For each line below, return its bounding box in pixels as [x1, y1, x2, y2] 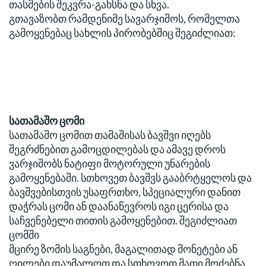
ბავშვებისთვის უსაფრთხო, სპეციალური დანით [9, 185, 240, 199]
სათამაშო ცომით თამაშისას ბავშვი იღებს [9, 128, 211, 142]
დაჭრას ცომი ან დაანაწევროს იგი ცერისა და [9, 199, 229, 213]
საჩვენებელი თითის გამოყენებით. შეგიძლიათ [9, 214, 237, 227]
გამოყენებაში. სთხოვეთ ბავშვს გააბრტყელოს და [9, 171, 252, 185]
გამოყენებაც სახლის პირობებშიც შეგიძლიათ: [9, 26, 237, 40]
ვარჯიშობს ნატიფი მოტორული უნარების [9, 157, 210, 170]
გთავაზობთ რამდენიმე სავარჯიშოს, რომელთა [9, 12, 240, 26]
